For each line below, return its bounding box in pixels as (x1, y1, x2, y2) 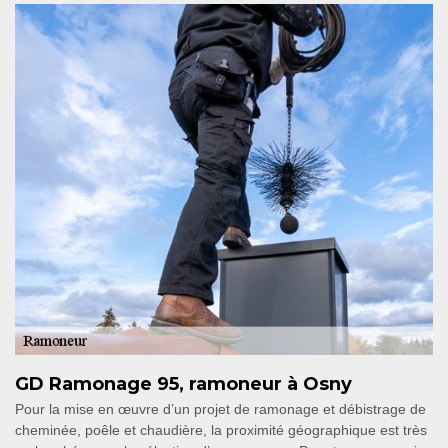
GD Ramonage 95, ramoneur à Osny (15, 372, 352, 395)
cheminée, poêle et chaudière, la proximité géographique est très (15, 421, 427, 438)
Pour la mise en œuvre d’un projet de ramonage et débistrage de (15, 400, 426, 417)
